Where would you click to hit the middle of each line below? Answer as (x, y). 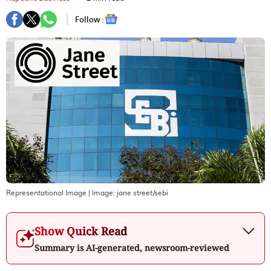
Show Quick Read (81, 231)
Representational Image (46, 193)
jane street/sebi (142, 193)
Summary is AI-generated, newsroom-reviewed (132, 247)
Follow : (90, 19)
